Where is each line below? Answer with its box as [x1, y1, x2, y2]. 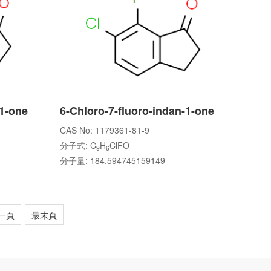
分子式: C [59, 139, 96, 151]
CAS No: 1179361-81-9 [59, 124, 149, 136]
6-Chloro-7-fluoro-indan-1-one [59, 103, 214, 119]
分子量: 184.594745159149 [59, 154, 165, 166]
